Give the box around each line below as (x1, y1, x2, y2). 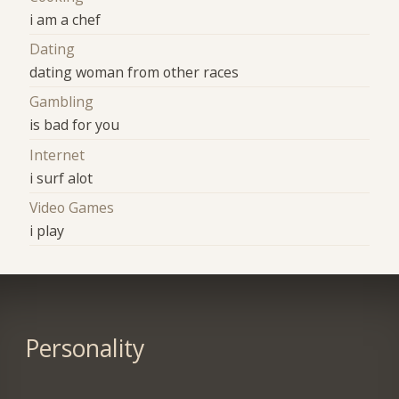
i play (29, 220, 65, 240)
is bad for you (29, 115, 120, 135)
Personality (24, 331, 144, 364)
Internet (29, 144, 85, 165)
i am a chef (29, 9, 102, 29)
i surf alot (29, 167, 94, 188)
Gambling (29, 92, 94, 112)
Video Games (29, 197, 115, 217)
